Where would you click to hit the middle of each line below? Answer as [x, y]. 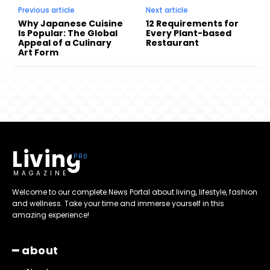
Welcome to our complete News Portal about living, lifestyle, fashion [135, 192]
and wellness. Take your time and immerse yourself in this [118, 203]
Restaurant [173, 42]
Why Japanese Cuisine [71, 23]
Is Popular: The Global [68, 33]
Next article [167, 10]
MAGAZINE [41, 173]
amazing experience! [51, 215]
